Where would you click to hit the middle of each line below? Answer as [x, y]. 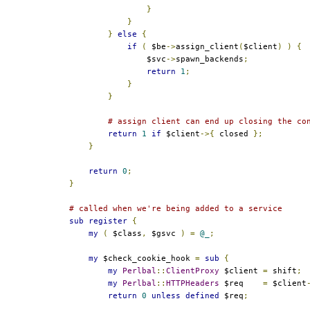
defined [202, 295]
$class [125, 233]
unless [166, 295]
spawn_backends [210, 59]
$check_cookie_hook [147, 258]
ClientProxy [193, 271]
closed [234, 134]
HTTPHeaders [193, 283]
